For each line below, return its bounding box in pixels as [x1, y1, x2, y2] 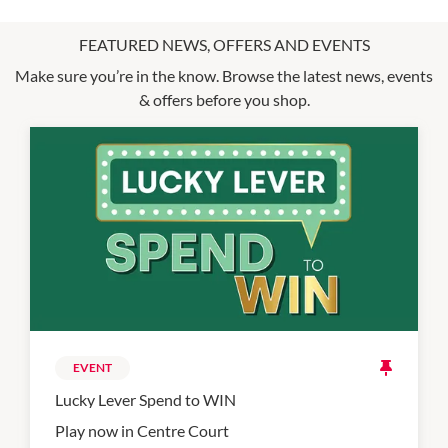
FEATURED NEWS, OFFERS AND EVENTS [78, 35, 370, 55]
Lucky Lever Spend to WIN [55, 390, 236, 410]
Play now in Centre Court [55, 421, 229, 441]
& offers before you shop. [138, 90, 310, 110]
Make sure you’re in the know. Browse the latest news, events [15, 66, 433, 86]
